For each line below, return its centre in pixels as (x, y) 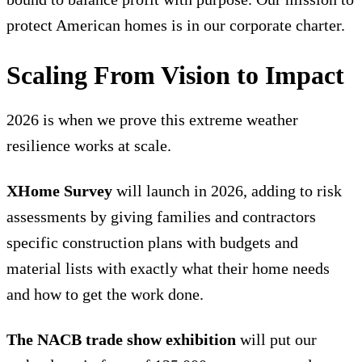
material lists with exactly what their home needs (168, 268)
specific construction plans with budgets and (152, 242)
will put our (276, 339)
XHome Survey (59, 190)
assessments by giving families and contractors (161, 216)
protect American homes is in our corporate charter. (176, 25)
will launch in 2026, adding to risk (227, 190)
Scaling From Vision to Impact (175, 75)
